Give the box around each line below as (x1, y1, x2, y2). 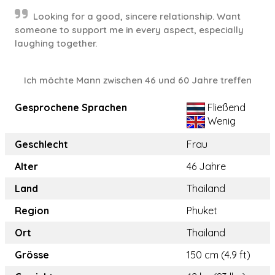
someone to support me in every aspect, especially (15, 24, 244, 36)
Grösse (15, 249, 49, 261)
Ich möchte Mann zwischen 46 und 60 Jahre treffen (23, 74, 252, 86)
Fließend (205, 101, 246, 114)
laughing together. (15, 37, 97, 49)
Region (15, 204, 49, 217)
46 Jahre (187, 160, 226, 172)
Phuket (187, 204, 217, 217)
